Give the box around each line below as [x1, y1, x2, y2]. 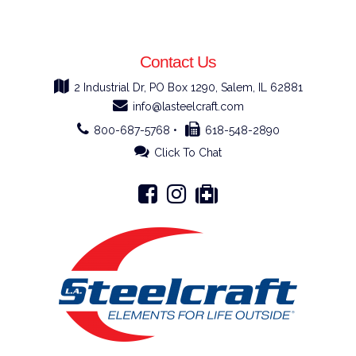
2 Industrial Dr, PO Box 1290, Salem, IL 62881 [73, 81, 303, 94]
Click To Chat [154, 146, 222, 159]
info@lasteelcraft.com [132, 100, 244, 113]
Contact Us [140, 52, 216, 71]
